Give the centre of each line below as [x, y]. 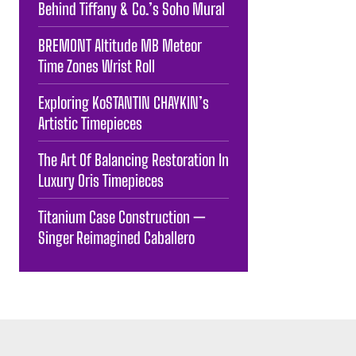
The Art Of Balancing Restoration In [133, 159]
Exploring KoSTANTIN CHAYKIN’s [124, 102]
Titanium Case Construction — [122, 217]
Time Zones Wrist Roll [97, 66]
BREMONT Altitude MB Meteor [120, 45]
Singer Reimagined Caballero [116, 237]
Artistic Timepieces [90, 123]
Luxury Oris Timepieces [101, 180]
